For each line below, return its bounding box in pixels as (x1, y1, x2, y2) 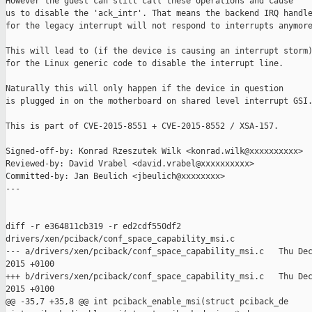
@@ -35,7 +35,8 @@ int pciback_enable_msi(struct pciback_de (6, 297, 288, 307)
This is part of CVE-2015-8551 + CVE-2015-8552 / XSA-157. (6, 121, 279, 132)
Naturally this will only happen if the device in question (6, 84, 283, 94)
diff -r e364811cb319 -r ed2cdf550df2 (6, 221, 186, 232)
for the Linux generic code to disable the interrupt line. (6, 58, 283, 69)
